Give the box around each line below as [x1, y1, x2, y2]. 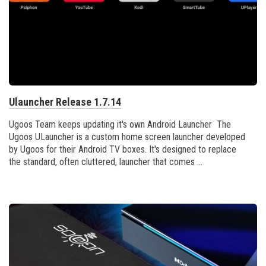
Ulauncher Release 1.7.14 [9, 95, 121, 108]
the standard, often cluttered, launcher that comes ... [9, 156, 202, 167]
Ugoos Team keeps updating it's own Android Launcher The [9, 118, 231, 130]
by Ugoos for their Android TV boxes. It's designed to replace [9, 143, 236, 155]
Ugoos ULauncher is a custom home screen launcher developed [9, 131, 245, 142]
